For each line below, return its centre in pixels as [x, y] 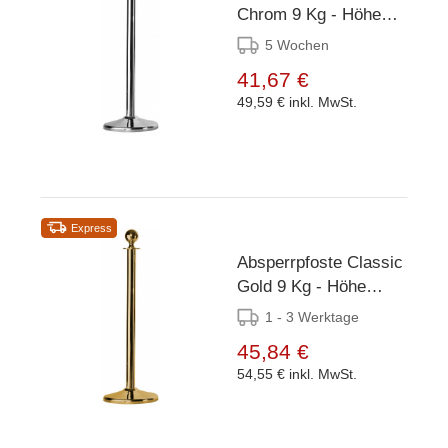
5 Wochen [297, 44]
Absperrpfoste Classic [320, 262]
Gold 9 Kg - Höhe [257, 286]
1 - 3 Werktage [312, 316]
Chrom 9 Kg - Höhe [309, 14]
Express [91, 227]
